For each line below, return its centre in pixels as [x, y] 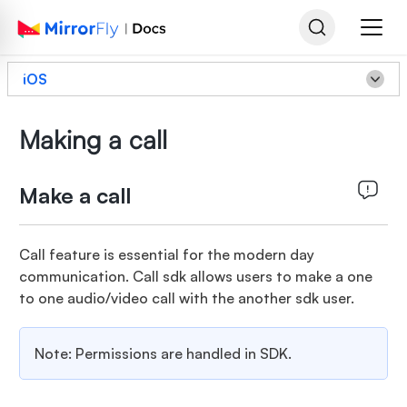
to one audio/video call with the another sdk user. [186, 298]
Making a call [93, 139]
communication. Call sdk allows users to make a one [195, 276]
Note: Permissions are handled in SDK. [163, 353]
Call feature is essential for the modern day [166, 254]
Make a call [74, 195]
